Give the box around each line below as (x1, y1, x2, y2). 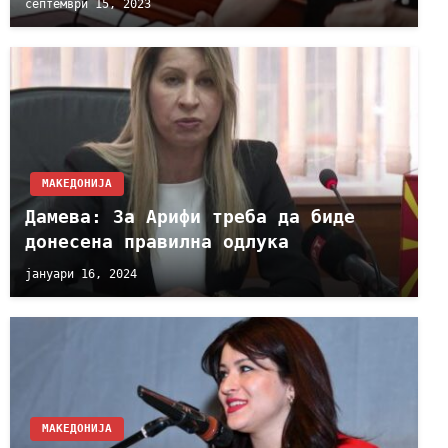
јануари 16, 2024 (25, 266, 137, 281)
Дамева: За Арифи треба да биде (25, 205, 355, 227)
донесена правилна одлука (25, 230, 289, 252)
